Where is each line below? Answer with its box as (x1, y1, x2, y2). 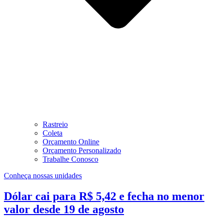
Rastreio (43, 120, 68, 128)
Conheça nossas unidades (4, 171, 82, 180)
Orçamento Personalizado (43, 146, 121, 155)
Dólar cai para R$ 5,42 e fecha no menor (4, 189, 204, 202)
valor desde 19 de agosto (4, 202, 124, 216)
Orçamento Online (43, 137, 99, 146)
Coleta (43, 128, 62, 137)
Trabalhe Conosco (43, 155, 98, 163)
